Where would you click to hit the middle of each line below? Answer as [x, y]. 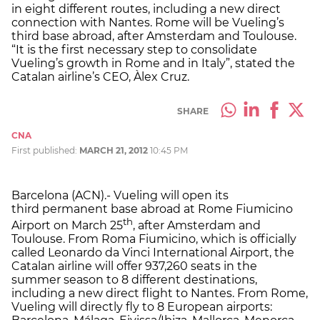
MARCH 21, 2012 [114, 150]
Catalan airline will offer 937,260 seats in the [134, 266]
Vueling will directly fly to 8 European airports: [142, 307]
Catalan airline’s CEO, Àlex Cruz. [100, 76]
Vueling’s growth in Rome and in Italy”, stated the [153, 63]
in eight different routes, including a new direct [146, 9]
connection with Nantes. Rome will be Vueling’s [148, 22]
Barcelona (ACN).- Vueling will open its [120, 195]
